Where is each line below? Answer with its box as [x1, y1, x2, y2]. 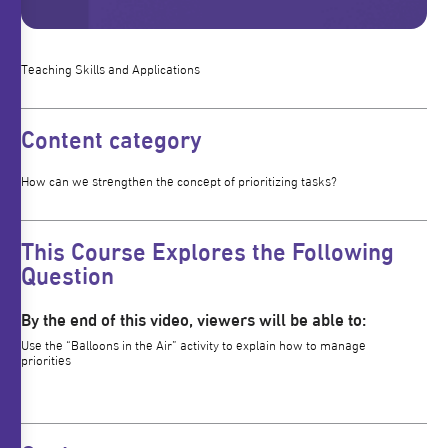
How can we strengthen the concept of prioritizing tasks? [20, 171, 337, 190]
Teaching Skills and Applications [20, 59, 200, 78]
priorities [20, 350, 71, 369]
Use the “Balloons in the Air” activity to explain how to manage [20, 335, 366, 354]
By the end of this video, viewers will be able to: [20, 306, 366, 332]
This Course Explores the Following [20, 231, 394, 267]
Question [20, 255, 114, 291]
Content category [20, 119, 202, 155]
